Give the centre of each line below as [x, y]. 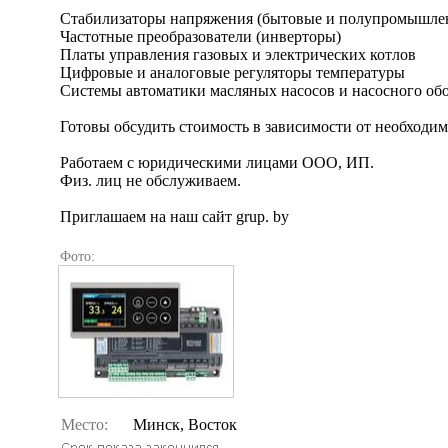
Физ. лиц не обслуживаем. [150, 180]
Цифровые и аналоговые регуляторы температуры [232, 72]
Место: [84, 424]
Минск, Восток [185, 424]
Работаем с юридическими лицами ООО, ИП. [217, 162]
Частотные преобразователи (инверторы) [200, 36]
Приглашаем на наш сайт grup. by [174, 216]
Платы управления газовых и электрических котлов [238, 54]
